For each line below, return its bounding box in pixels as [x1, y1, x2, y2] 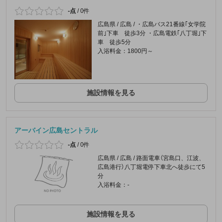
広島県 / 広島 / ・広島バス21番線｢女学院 [97, 21, 206, 28]
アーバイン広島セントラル [14, 126, 98, 135]
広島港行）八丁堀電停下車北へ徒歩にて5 [97, 164, 205, 171]
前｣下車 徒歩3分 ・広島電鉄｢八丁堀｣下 [97, 30, 207, 37]
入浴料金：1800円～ [97, 48, 153, 55]
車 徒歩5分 [97, 39, 131, 46]
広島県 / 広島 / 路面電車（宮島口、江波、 [97, 155, 205, 162]
